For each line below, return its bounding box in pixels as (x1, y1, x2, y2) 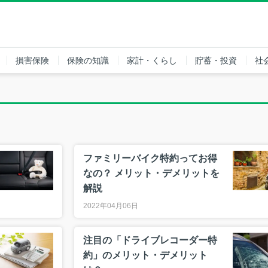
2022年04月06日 (83, 201, 138, 210)
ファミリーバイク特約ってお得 (83, 153, 217, 163)
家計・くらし (126, 55, 177, 65)
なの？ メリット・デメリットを (83, 167, 220, 178)
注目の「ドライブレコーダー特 (83, 234, 217, 245)
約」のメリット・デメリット (83, 249, 208, 260)
